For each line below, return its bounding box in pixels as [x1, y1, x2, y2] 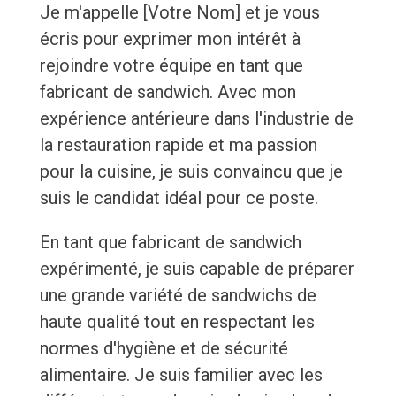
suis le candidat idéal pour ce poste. [39, 187, 318, 209]
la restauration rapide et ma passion [39, 134, 317, 156]
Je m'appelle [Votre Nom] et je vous [39, 2, 320, 24]
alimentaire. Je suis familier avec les [39, 364, 323, 386]
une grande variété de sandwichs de [39, 285, 316, 307]
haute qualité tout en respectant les [39, 311, 315, 333]
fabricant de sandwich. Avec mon [39, 81, 296, 103]
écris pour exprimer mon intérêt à [39, 28, 301, 50]
